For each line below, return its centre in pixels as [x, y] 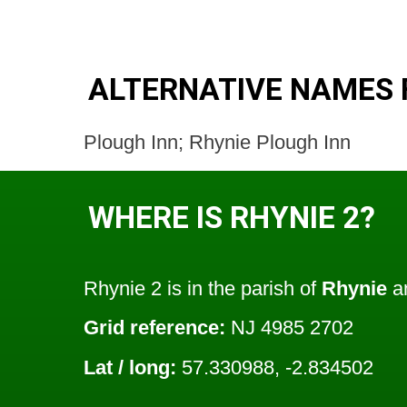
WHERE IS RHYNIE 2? [232, 217]
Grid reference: [154, 328]
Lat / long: [130, 367]
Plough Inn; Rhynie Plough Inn [217, 142]
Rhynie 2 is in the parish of [203, 289]
